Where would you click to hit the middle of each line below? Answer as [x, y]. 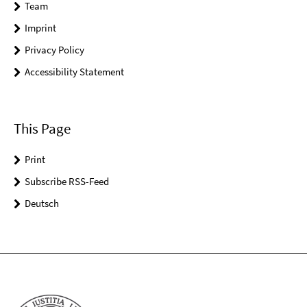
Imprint [40, 28]
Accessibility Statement [74, 72]
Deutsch [42, 203]
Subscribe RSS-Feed [67, 181]
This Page [42, 128]
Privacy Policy [54, 50]
